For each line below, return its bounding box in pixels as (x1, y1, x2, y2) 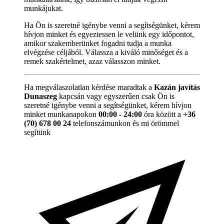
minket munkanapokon (24, 109, 98, 118)
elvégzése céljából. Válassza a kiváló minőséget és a (24, 47, 188, 56)
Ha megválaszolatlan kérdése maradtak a (24, 82, 154, 91)
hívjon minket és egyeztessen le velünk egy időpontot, (24, 29, 194, 38)
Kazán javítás (154, 82, 200, 91)
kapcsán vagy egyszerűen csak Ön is (57, 91, 174, 100)
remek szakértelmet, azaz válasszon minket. (24, 56, 160, 65)
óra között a (142, 109, 183, 118)
